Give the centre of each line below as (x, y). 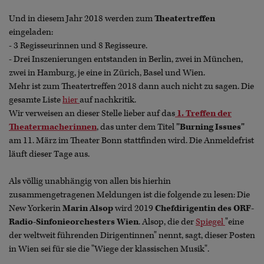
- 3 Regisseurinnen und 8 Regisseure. (79, 46)
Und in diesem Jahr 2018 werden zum (82, 19)
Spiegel (210, 222)
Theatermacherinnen (53, 127)
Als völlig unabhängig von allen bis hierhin (90, 181)
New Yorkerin (36, 209)
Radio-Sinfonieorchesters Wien (74, 222)
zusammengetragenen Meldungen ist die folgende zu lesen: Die (129, 195)
